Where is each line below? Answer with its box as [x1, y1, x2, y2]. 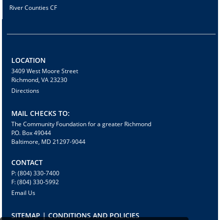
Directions [11, 86, 40, 95]
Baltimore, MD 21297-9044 [11, 137, 86, 146]
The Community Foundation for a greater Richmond [11, 120, 152, 129]
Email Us [11, 189, 36, 197]
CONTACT [11, 158, 43, 167]
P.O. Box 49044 [11, 129, 52, 137]
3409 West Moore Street [11, 67, 79, 76]
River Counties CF [9, 3, 57, 12]
